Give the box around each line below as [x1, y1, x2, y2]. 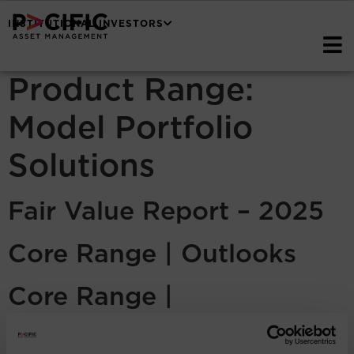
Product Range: [8, 66, 254, 111]
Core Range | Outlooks [8, 235, 296, 271]
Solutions [8, 142, 155, 186]
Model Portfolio [8, 104, 253, 149]
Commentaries [8, 308, 192, 344]
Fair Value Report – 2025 [8, 193, 324, 228]
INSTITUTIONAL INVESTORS [8, 17, 164, 30]
